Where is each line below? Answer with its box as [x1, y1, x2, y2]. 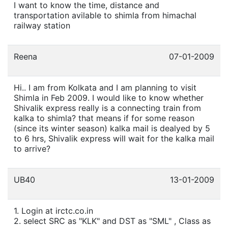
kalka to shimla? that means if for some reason [14, 112, 194, 123]
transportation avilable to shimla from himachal [14, 10, 196, 20]
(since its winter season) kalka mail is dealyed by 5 [14, 123, 210, 133]
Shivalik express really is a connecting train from [14, 102, 201, 113]
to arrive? [14, 143, 50, 154]
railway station [14, 20, 70, 31]
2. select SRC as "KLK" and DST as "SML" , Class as [14, 215, 211, 226]
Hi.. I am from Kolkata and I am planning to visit [14, 82, 196, 93]
